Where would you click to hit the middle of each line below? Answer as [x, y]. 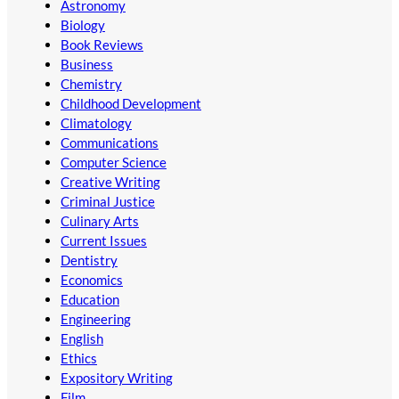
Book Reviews [102, 45]
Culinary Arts [100, 221]
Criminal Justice [108, 202]
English [82, 339]
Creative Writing [110, 182]
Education [90, 300]
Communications [110, 143]
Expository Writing [117, 378]
